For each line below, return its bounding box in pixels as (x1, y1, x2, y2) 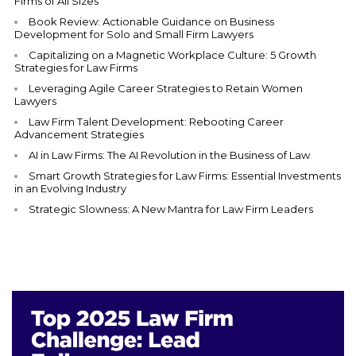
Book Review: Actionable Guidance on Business (29, 15, 274, 29)
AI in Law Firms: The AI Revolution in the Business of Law (29, 149, 310, 162)
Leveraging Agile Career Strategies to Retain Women (29, 82, 303, 95)
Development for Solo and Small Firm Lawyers (14, 28, 253, 41)
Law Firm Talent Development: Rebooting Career (29, 115, 284, 129)
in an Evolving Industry (14, 182, 126, 195)
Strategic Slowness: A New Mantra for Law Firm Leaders (29, 203, 313, 216)
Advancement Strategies (14, 128, 144, 141)
